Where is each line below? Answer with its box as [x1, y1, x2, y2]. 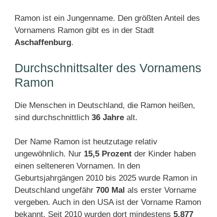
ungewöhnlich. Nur [15, 149, 84, 158]
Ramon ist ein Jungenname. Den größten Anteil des [15, 14, 200, 23]
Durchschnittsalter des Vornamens [15, 61, 201, 75]
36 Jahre [92, 113, 124, 122]
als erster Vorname [125, 186, 196, 195]
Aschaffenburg [15, 38, 71, 47]
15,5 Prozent [84, 149, 132, 158]
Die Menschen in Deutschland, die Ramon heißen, [15, 101, 195, 110]
